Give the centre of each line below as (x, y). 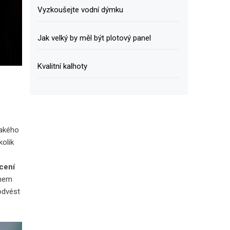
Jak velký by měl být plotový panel (94, 38)
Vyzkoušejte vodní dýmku (80, 9)
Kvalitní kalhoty (62, 66)
